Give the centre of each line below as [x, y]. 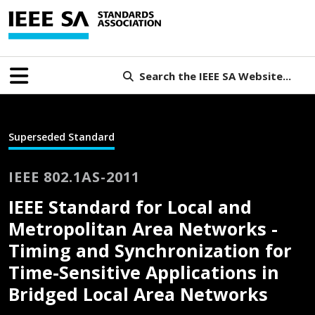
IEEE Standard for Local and [130, 206]
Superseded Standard [62, 137]
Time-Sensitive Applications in [144, 272]
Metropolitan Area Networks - [143, 228]
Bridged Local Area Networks [138, 294]
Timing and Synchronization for [150, 250]
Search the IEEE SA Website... [215, 76]
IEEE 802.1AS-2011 [74, 176]
